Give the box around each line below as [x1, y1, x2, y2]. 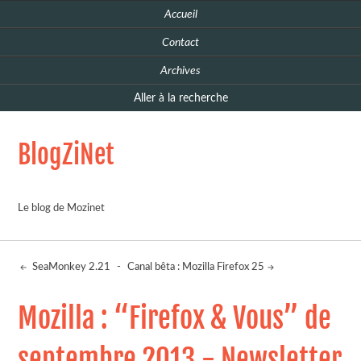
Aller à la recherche [133, 92, 228, 104]
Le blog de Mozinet [18, 203, 106, 214]
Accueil [164, 8, 197, 20]
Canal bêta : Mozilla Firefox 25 [127, 262, 265, 273]
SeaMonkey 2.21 [30, 262, 111, 273]
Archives [160, 64, 201, 77]
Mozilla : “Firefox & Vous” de [18, 301, 332, 337]
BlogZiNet [18, 139, 115, 171]
